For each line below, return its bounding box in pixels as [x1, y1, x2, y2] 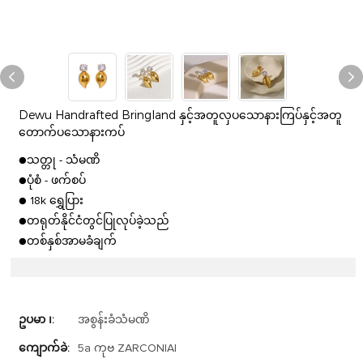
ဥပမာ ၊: [19, 314, 55, 327]
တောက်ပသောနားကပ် [19, 125, 126, 140]
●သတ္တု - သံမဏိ [19, 155, 101, 167]
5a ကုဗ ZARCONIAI [78, 343, 177, 355]
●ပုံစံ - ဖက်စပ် [19, 175, 87, 187]
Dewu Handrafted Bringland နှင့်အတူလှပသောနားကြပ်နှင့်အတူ [19, 108, 343, 123]
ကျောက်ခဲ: [19, 343, 70, 355]
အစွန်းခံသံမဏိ [78, 314, 151, 327]
